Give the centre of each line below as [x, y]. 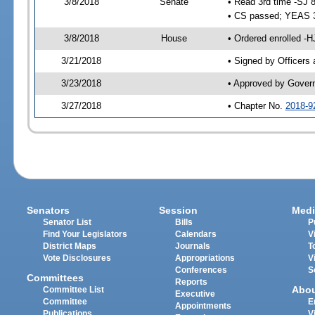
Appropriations [205, 258]
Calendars [196, 234]
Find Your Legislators [85, 234]
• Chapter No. [256, 106]
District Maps [70, 246]
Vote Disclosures [77, 258]
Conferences [201, 270]
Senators [49, 210]
